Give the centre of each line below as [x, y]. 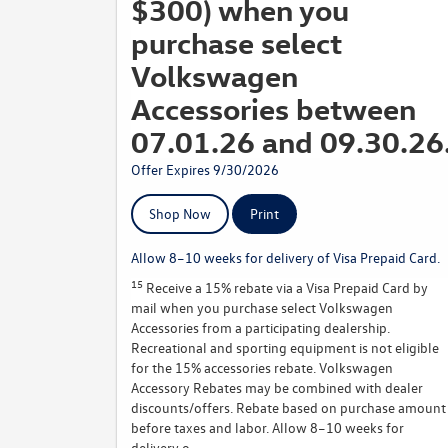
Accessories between [273, 108]
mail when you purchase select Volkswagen [262, 307]
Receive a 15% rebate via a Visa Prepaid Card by [285, 287]
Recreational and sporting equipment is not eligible [285, 347]
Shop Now [180, 213]
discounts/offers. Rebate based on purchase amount [288, 407]
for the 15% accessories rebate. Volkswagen [262, 367]
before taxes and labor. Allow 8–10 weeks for [267, 427]
